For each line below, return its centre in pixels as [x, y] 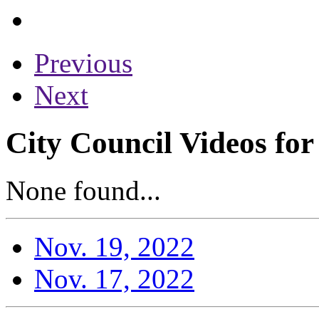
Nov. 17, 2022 [114, 278]
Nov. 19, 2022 [114, 246]
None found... [83, 190]
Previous [83, 63]
